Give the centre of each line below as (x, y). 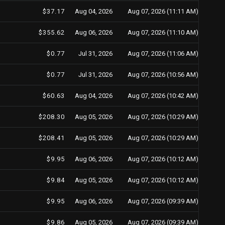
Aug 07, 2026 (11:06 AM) (163, 53)
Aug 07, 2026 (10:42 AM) (163, 96)
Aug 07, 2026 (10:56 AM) (163, 75)
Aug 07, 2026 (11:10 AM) (163, 32)
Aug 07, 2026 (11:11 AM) (163, 11)
